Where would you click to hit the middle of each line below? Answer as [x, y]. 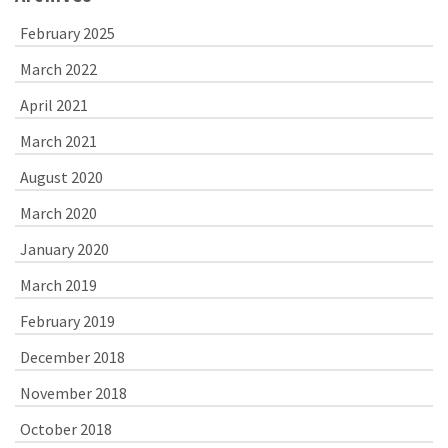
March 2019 [58, 285]
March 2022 [58, 69]
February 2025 [67, 33]
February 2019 [67, 321]
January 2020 [64, 249]
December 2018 [72, 357]
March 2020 [58, 213]
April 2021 [54, 105]
